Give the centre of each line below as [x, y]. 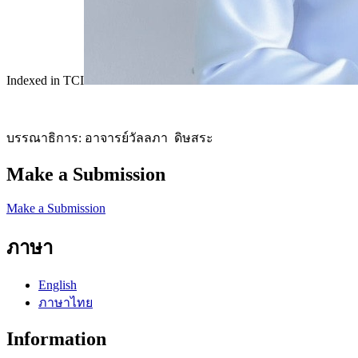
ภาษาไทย [66, 303]
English [58, 285]
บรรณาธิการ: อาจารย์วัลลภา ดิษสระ [110, 137]
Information [56, 339]
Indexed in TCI [45, 80]
